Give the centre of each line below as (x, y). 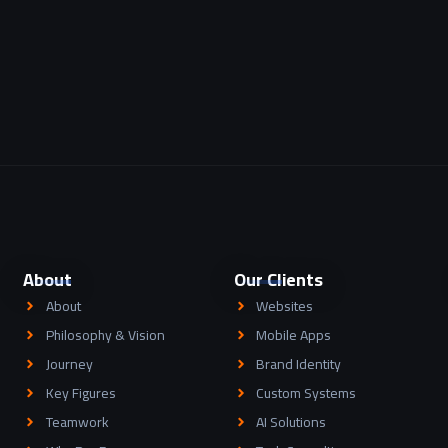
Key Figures (80, 392)
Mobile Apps (294, 334)
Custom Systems (306, 392)
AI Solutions (291, 421)
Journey (69, 363)
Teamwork (77, 421)
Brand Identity (299, 363)
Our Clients (278, 279)
